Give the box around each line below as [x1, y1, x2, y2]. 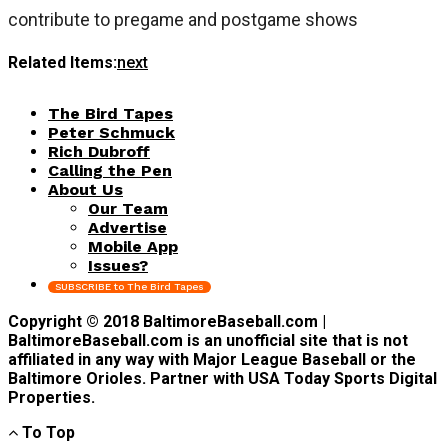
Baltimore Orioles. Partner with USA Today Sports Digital [8, 368, 437, 388]
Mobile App [88, 236, 178, 256]
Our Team [88, 198, 168, 218]
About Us [48, 179, 123, 199]
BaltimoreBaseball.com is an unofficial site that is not [8, 330, 408, 350]
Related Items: [8, 52, 117, 72]
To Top [22, 422, 75, 442]
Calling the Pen [48, 160, 172, 180]
